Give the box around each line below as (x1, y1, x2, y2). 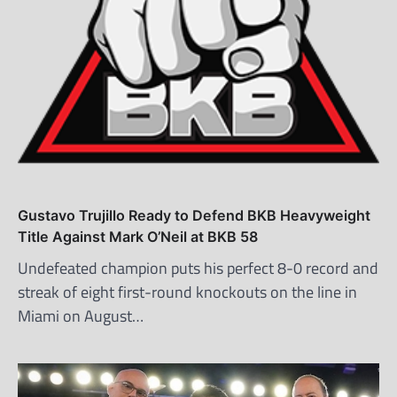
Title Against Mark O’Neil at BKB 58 (18, 228, 258, 246)
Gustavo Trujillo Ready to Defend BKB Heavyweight (18, 206, 370, 225)
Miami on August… (18, 304, 144, 329)
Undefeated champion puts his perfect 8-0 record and (18, 256, 378, 281)
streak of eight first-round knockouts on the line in (18, 280, 357, 305)
